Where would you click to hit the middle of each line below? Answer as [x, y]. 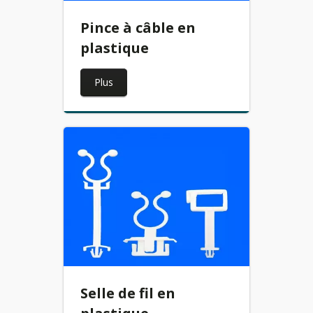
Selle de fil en [128, 293]
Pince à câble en [138, 27]
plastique [115, 48]
